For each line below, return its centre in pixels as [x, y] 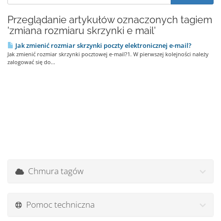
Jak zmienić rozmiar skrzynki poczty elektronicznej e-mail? [103, 45]
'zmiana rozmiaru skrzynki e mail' [82, 31]
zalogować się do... [31, 62]
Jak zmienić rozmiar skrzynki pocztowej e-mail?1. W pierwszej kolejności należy [108, 54]
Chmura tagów [54, 171]
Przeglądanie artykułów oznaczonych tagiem [110, 20]
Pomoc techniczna [58, 204]
